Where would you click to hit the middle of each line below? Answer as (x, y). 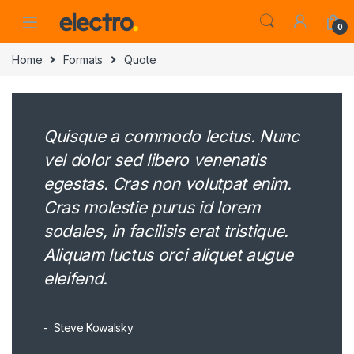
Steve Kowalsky (92, 327)
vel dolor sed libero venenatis (154, 160)
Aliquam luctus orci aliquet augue (168, 254)
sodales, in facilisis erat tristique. (166, 231)
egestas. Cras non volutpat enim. (167, 183)
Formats (83, 59)
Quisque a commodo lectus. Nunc (171, 136)
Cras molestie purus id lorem (151, 207)
